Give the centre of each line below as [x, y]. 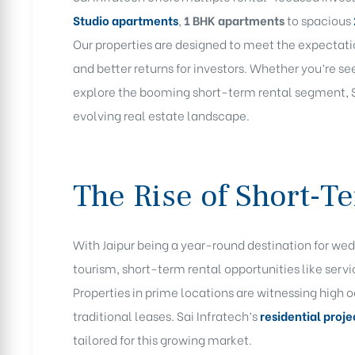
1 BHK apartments [234, 20]
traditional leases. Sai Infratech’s [166, 315]
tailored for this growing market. [162, 339]
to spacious [318, 20]
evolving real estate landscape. [161, 115]
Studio [91, 20]
